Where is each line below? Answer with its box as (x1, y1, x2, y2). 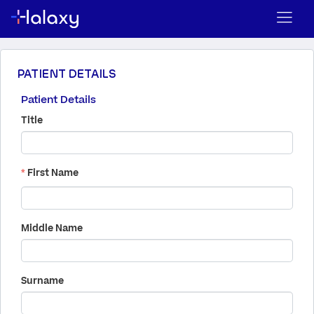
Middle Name (21, 221, 83, 235)
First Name (27, 165, 78, 179)
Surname (21, 274, 64, 288)
